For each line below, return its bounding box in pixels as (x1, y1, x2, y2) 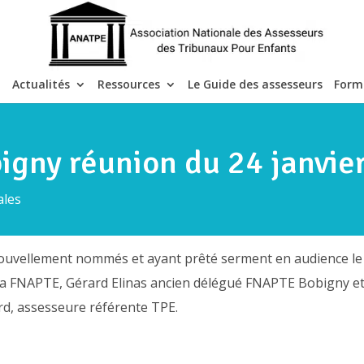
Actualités (11, 76, 70, 92)
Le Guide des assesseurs (187, 76, 323, 92)
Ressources (97, 76, 160, 92)
